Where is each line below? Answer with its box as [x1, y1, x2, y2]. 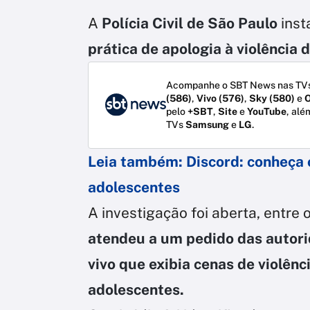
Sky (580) [249, 92, 295, 104]
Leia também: [88, 152, 183, 170]
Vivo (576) [197, 92, 244, 104]
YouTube [247, 105, 286, 117]
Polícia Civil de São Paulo [102, 14, 281, 32]
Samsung [185, 118, 229, 130]
